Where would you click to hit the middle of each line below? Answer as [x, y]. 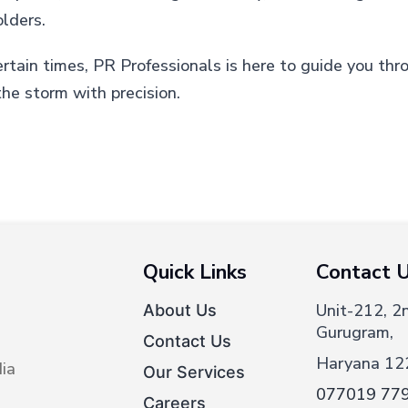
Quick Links [194, 272]
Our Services [194, 372]
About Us [179, 310]
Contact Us [187, 341]
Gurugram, [354, 332]
